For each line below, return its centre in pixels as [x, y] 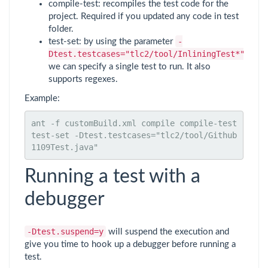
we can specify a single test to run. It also [130, 67]
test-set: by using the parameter [112, 42]
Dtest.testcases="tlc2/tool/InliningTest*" [147, 54]
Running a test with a [112, 176]
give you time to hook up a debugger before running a [130, 244]
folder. [61, 29]
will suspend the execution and [167, 232]
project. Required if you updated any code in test [144, 16]
